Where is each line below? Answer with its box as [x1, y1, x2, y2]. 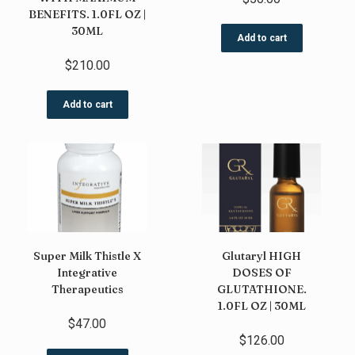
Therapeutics [51, 282, 124, 297]
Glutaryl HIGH [222, 249, 302, 264]
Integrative [57, 265, 117, 281]
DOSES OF [231, 265, 292, 281]
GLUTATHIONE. [216, 282, 307, 297]
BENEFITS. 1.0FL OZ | [29, 7, 146, 22]
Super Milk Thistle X [33, 249, 141, 264]
